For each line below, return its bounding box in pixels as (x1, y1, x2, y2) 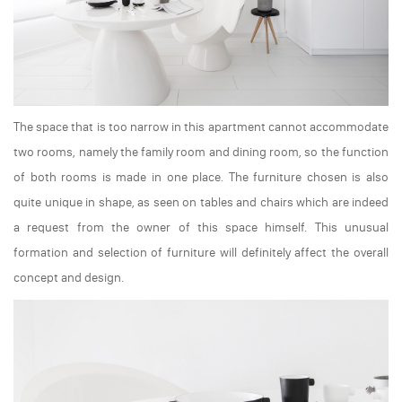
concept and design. (13, 270, 124, 285)
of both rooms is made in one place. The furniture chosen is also (13, 170, 389, 185)
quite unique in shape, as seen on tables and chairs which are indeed (13, 195, 389, 210)
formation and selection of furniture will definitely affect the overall (13, 245, 389, 260)
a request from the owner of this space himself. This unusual (13, 220, 389, 235)
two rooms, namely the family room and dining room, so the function (13, 144, 389, 160)
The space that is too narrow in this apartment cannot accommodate (13, 119, 389, 135)
